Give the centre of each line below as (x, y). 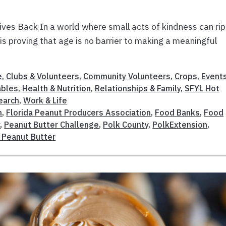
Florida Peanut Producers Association (79, 113)
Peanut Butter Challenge (52, 125)
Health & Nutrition (57, 89)
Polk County (126, 125)
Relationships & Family (138, 89)
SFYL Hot (202, 89)
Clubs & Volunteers (43, 76)
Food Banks (178, 113)
